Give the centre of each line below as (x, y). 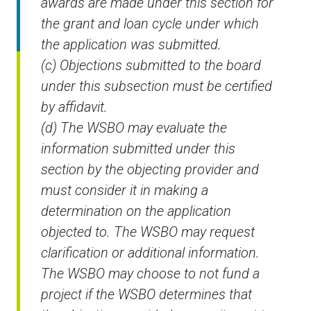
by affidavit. (74, 107)
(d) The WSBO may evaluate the (134, 128)
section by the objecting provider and (150, 170)
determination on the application (136, 211)
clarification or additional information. (150, 253)
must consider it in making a (125, 191)
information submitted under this (138, 149)
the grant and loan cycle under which (150, 24)
